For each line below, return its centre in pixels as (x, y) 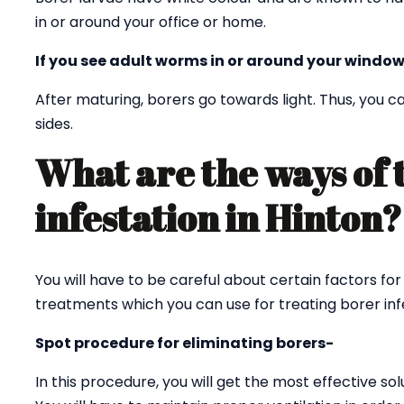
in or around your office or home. (151, 22)
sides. (54, 124)
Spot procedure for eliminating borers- (184, 343)
